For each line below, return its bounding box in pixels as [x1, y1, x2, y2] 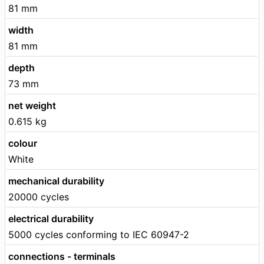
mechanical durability [8, 174, 104, 187]
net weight [8, 99, 56, 111]
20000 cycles [8, 190, 69, 203]
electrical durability [8, 212, 94, 225]
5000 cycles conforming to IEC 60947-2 [8, 228, 189, 240]
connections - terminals [8, 250, 115, 262]
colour [8, 137, 37, 149]
